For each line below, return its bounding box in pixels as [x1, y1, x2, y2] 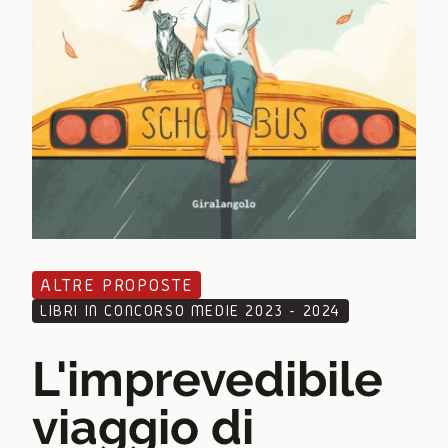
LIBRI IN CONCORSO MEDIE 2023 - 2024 [40, 302, 341, 320]
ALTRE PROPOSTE [40, 275, 194, 295]
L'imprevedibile [32, 351, 383, 408]
